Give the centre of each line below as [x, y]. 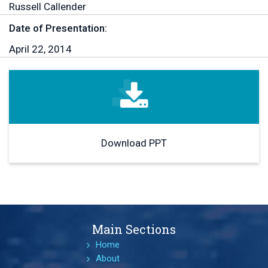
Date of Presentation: [58, 28]
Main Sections [134, 229]
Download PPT [134, 143]
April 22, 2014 [40, 49]
